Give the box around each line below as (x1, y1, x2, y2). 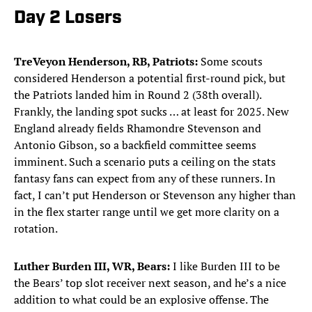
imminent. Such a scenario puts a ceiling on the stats (14, 154, 276, 170)
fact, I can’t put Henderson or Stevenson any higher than (14, 187, 296, 203)
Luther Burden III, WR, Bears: (14, 258, 170, 274)
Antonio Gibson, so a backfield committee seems (14, 137, 256, 153)
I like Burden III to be (170, 258, 280, 274)
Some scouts (198, 54, 263, 70)
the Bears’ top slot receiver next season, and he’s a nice (14, 275, 286, 291)
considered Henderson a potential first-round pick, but (14, 70, 286, 86)
